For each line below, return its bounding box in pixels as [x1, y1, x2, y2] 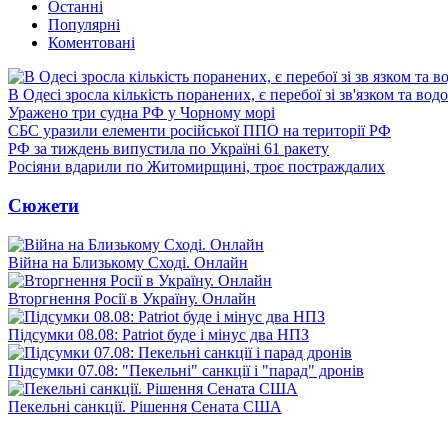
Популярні [48, 16, 120, 34]
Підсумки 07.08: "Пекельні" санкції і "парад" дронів [8, 361, 364, 379]
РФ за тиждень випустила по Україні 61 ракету [8, 140, 329, 158]
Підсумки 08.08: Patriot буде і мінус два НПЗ [8, 325, 309, 343]
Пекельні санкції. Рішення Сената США [8, 397, 282, 415]
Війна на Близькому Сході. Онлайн [8, 253, 248, 271]
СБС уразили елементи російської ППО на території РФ [8, 122, 391, 140]
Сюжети [8, 194, 79, 216]
